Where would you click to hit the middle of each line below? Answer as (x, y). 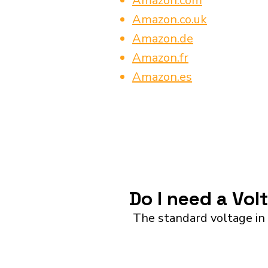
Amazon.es (162, 77)
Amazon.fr (160, 58)
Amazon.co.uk (170, 19)
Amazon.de (163, 39)
